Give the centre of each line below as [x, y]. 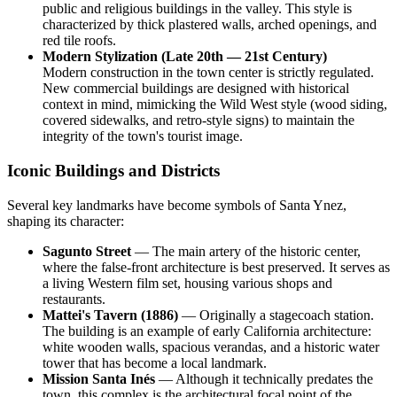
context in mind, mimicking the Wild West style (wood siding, [215, 105]
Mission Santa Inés [99, 378]
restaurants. [74, 299]
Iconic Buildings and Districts [113, 171]
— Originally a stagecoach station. [276, 315]
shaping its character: [66, 221]
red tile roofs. [79, 41]
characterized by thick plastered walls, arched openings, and [210, 25]
